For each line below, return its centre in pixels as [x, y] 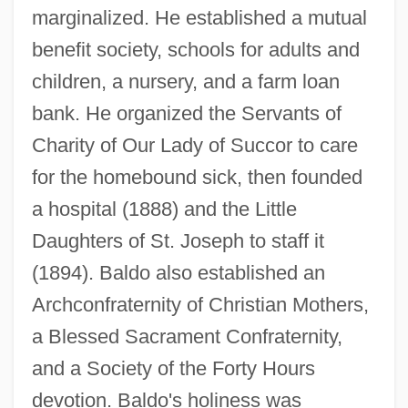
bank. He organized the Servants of [186, 113]
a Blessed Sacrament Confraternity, [187, 336]
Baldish [38, 377]
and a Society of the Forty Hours [173, 368]
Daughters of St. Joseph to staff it [178, 240]
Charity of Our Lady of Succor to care [194, 145]
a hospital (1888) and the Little [164, 209]
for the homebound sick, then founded [197, 177]
